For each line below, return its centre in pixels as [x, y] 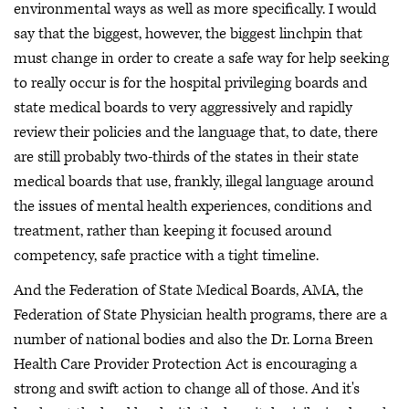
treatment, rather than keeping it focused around [173, 231]
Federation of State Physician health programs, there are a [200, 315]
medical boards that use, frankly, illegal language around [194, 182]
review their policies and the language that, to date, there [196, 133]
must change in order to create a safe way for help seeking [201, 59]
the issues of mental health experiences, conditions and [193, 207]
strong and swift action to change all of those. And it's [187, 388]
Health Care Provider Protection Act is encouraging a [185, 364]
